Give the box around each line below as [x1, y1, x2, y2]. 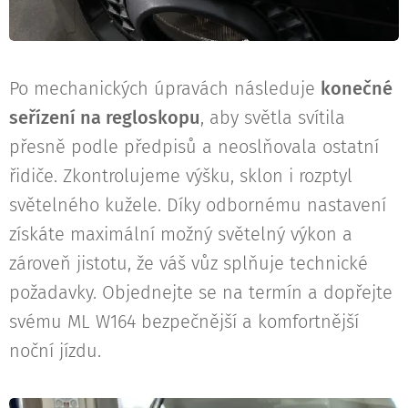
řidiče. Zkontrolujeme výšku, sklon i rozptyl [9, 165, 352, 188]
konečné [321, 77, 393, 100]
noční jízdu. [9, 340, 101, 362]
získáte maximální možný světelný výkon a [9, 223, 352, 246]
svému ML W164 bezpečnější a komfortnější [9, 311, 359, 333]
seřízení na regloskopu [9, 107, 200, 129]
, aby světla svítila [200, 107, 345, 129]
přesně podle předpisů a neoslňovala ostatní [9, 136, 379, 158]
